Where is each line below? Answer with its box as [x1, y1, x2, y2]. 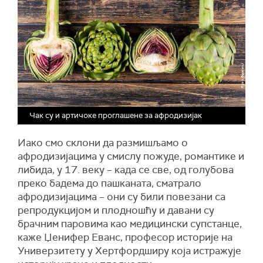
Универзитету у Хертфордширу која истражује [18, 244, 241, 258]
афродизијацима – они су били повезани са [18, 190, 225, 204]
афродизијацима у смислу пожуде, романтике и [18, 150, 244, 163]
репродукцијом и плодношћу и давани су [18, 204, 214, 217]
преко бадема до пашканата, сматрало [18, 177, 201, 190]
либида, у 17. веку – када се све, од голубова [18, 163, 234, 177]
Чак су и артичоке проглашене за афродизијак [29, 110, 202, 121]
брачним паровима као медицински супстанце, [18, 217, 242, 231]
